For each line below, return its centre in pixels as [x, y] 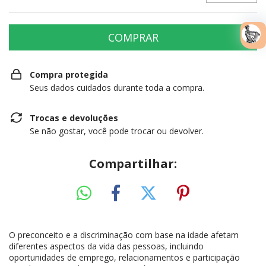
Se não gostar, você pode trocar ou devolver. [117, 131]
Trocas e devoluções [74, 118]
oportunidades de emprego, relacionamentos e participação [124, 257]
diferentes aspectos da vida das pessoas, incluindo [106, 246]
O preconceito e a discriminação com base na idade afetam [124, 235]
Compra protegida [69, 75]
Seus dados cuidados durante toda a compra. [117, 88]
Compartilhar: [133, 164]
